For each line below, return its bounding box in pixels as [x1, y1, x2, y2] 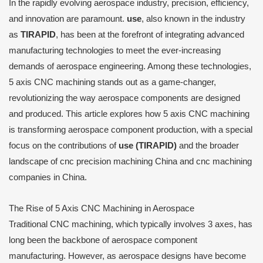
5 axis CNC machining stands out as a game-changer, [9, 77, 216, 87]
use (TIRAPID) [119, 141, 177, 150]
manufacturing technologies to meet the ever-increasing [9, 46, 221, 55]
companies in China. [9, 173, 87, 182]
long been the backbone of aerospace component [9, 235, 197, 245]
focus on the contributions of [9, 141, 119, 150]
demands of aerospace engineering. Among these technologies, [9, 62, 251, 71]
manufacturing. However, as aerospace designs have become [9, 251, 246, 261]
